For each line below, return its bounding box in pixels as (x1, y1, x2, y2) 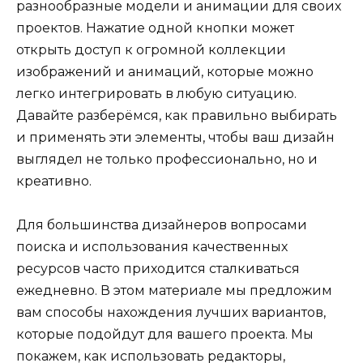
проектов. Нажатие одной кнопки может (16, 19, 294, 36)
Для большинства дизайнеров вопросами (16, 217, 307, 233)
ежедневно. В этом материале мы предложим (16, 283, 332, 299)
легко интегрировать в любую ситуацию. (16, 85, 297, 101)
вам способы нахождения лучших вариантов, (16, 305, 326, 321)
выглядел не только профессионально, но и (16, 151, 318, 167)
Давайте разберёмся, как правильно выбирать (16, 107, 337, 123)
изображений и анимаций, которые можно (16, 63, 314, 79)
